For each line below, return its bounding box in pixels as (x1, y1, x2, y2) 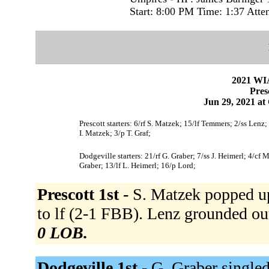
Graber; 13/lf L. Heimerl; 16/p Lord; (79, 160, 196, 170)
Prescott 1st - (37, 184, 133, 204)
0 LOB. (37, 223, 88, 242)
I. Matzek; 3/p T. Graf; (79, 128, 151, 138)
